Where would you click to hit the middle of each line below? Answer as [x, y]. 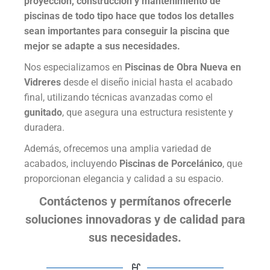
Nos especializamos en [74, 67]
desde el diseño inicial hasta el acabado [148, 82]
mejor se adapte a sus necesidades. [102, 46]
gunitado [43, 112]
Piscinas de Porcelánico [171, 164]
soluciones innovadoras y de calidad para [135, 219]
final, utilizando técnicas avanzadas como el [118, 97]
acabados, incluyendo [72, 164]
